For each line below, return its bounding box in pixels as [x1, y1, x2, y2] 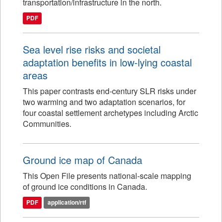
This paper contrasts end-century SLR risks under [23, 85, 196, 97]
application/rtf [47, 198, 86, 207]
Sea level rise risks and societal [23, 42, 161, 56]
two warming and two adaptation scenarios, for [23, 96, 185, 108]
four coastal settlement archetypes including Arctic [23, 107, 198, 118]
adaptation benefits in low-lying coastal [23, 55, 192, 69]
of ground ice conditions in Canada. [23, 181, 147, 192]
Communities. [23, 118, 71, 129]
